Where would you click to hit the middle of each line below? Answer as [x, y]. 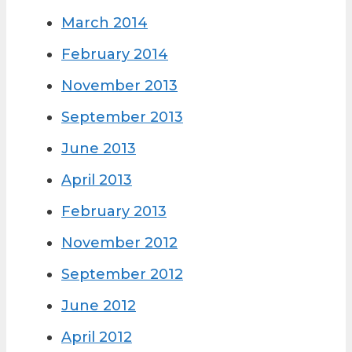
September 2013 [122, 117]
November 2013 [119, 86]
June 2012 [99, 306]
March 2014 [104, 23]
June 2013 [99, 149]
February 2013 [114, 212]
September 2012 [122, 275]
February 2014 [115, 55]
